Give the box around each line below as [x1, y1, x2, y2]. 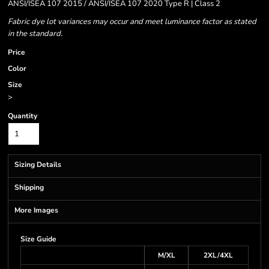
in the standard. [8, 28, 62, 39]
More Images [14, 205, 58, 215]
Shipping [14, 183, 44, 192]
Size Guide [20, 234, 56, 244]
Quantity [8, 111, 37, 121]
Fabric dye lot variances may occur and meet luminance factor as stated [8, 16, 256, 27]
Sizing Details [14, 160, 61, 169]
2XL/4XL [204, 250, 233, 260]
